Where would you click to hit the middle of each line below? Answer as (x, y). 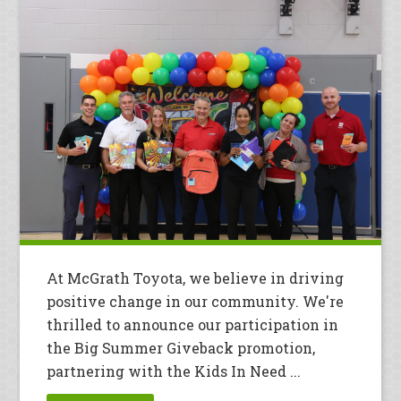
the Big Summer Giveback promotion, (181, 347)
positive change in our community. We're (196, 301)
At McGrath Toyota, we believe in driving (196, 277)
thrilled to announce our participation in (193, 324)
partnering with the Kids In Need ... (174, 371)
